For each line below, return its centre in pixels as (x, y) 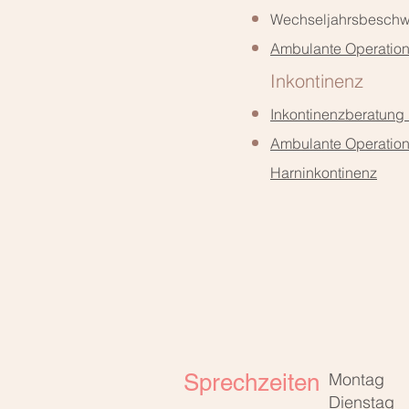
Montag (357, 379)
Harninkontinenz (324, 173)
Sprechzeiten (252, 383)
